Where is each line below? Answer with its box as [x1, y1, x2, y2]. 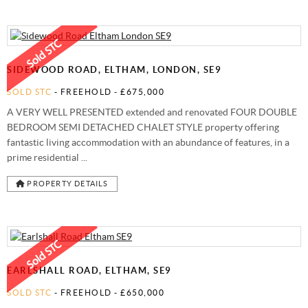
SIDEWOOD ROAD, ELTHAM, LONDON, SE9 [7, 64, 221, 75]
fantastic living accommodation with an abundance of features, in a [7, 136, 289, 148]
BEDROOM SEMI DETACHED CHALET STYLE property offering [7, 121, 279, 133]
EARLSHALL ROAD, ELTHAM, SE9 [7, 265, 172, 276]
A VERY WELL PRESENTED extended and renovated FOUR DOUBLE [7, 106, 297, 118]
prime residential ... [7, 151, 87, 163]
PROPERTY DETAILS [25, 179, 109, 188]
